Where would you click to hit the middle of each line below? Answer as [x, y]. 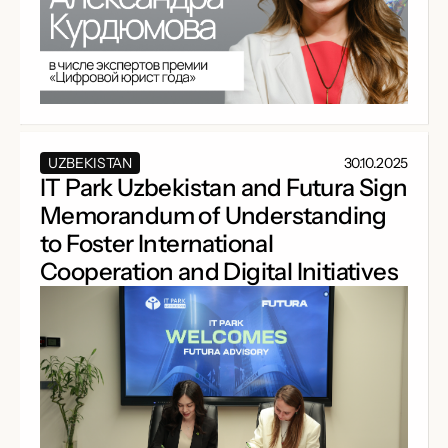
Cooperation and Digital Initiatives [219, 272]
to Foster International [157, 244]
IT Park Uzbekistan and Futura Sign [224, 188]
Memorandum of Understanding [213, 216]
